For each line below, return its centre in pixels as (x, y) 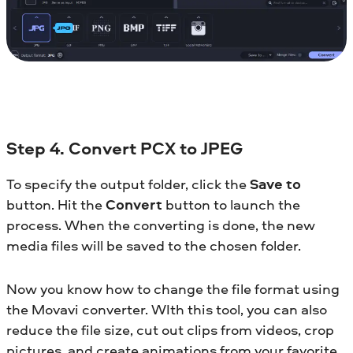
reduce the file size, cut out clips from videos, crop (170, 330)
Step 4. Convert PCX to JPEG (124, 148)
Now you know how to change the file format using (173, 289)
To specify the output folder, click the (128, 184)
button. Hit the (56, 205)
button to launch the (231, 205)
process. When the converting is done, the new (161, 225)
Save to (275, 184)
